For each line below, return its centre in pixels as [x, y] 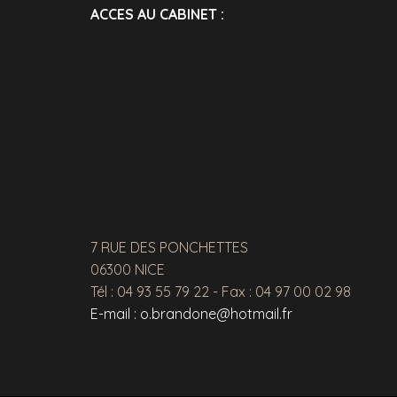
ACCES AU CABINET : [157, 14]
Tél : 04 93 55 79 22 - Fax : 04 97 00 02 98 [221, 292]
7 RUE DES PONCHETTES [169, 247]
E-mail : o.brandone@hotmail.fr [191, 314]
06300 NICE [128, 269]
